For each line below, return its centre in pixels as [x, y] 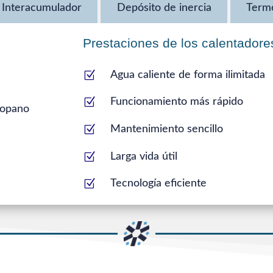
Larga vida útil [144, 156]
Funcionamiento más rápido [177, 102]
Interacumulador [42, 8]
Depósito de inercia [164, 8]
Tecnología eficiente [159, 184]
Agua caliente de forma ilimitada [188, 75]
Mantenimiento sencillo [167, 129]
